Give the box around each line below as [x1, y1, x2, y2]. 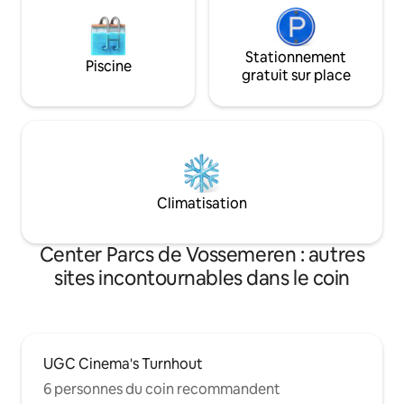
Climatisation [157, 194, 247, 214]
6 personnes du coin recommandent [43, 380, 280, 399]
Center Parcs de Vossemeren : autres [39, 242, 365, 269]
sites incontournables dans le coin [53, 265, 351, 292]
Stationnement [245, 48, 346, 68]
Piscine [85, 57, 132, 77]
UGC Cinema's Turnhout [43, 354, 203, 374]
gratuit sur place [241, 66, 351, 86]
